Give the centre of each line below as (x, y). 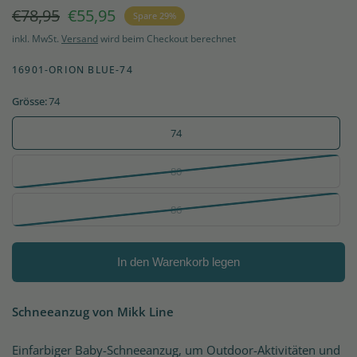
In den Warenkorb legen (178, 262)
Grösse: (29, 101)
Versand (80, 38)
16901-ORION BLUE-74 (73, 69)
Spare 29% (155, 15)
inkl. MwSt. (37, 38)
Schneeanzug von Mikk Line (93, 311)
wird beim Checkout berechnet (167, 38)
